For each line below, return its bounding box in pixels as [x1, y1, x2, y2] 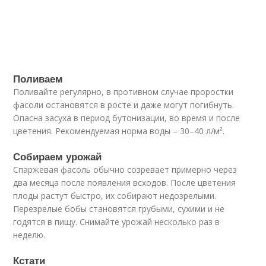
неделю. [13, 229, 46, 240]
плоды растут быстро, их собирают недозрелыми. [13, 190, 217, 201]
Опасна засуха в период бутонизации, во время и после [13, 112, 240, 123]
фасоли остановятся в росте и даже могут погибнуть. [13, 99, 235, 110]
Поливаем [13, 71, 64, 85]
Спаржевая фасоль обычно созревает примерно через [13, 164, 237, 175]
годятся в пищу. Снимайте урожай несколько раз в [13, 216, 220, 227]
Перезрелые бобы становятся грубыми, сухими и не [13, 203, 225, 214]
